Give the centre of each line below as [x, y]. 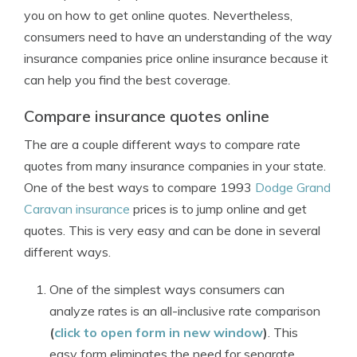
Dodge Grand [293, 187]
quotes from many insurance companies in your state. [175, 166]
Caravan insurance [77, 209]
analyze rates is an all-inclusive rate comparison [185, 311]
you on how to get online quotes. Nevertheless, [158, 15]
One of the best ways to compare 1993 [139, 187]
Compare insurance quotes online [147, 116]
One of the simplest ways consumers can [167, 289]
